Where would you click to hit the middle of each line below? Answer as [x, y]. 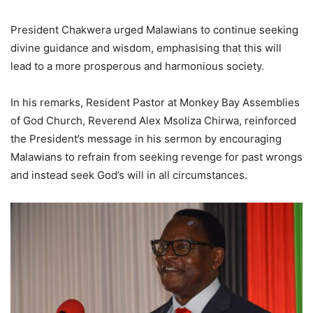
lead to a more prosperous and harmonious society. [137, 66]
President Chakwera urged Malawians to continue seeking [154, 29]
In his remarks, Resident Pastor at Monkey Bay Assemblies [155, 102]
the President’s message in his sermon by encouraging [146, 138]
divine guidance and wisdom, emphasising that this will [146, 48]
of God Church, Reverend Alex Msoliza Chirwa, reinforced [153, 120]
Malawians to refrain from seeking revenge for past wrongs [156, 156]
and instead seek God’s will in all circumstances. [129, 175]
